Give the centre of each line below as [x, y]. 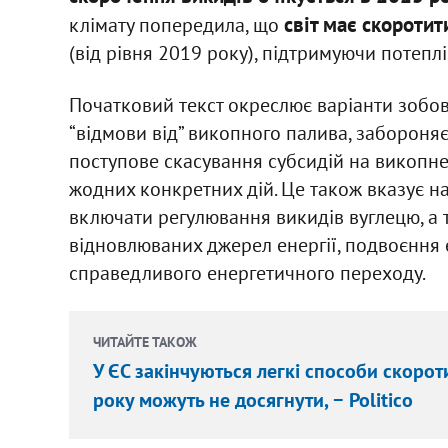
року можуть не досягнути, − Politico [252, 400]
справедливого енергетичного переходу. [247, 273]
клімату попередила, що [176, 25]
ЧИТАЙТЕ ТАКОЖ [144, 342]
